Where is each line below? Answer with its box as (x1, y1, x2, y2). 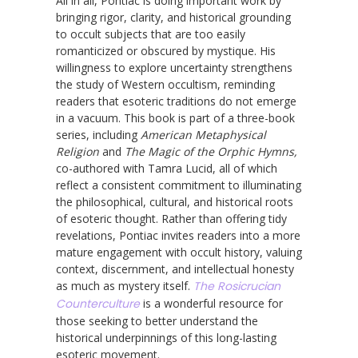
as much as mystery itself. (56, 277, 193, 293)
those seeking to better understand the (56, 312, 258, 328)
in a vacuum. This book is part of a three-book (56, 109, 295, 125)
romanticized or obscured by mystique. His (56, 42, 276, 58)
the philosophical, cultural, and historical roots (56, 193, 293, 209)
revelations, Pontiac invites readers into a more (56, 227, 300, 243)
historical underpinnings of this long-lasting (56, 329, 276, 345)
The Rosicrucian (193, 277, 280, 294)
